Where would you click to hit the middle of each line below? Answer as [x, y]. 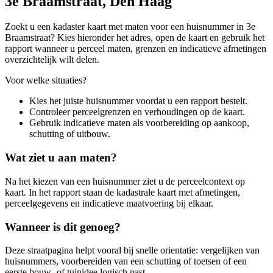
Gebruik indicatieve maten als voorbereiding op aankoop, [139, 123]
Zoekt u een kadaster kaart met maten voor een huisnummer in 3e [130, 27]
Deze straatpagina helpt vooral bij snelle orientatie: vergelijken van [132, 250]
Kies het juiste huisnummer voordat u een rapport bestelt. [138, 101]
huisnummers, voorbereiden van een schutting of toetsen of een [126, 261]
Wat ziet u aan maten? [61, 158]
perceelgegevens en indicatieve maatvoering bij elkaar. [109, 203]
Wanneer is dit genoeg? [63, 227]
